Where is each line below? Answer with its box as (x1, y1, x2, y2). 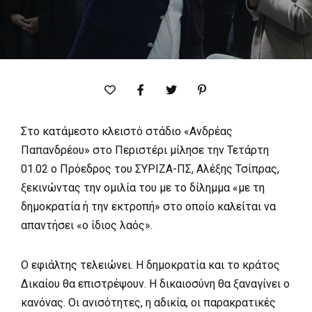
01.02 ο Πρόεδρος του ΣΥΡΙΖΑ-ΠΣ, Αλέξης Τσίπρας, (21, 162, 279, 176)
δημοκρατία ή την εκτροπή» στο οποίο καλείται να (21, 200, 276, 214)
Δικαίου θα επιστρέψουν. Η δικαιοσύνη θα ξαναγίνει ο (21, 277, 290, 291)
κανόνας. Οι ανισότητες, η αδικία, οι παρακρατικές (21, 296, 276, 310)
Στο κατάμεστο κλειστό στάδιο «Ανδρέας (21, 125, 233, 139)
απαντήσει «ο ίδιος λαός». (21, 219, 153, 233)
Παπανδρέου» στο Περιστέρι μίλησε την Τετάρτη (21, 143, 269, 157)
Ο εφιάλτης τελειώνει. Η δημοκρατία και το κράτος (21, 258, 280, 272)
